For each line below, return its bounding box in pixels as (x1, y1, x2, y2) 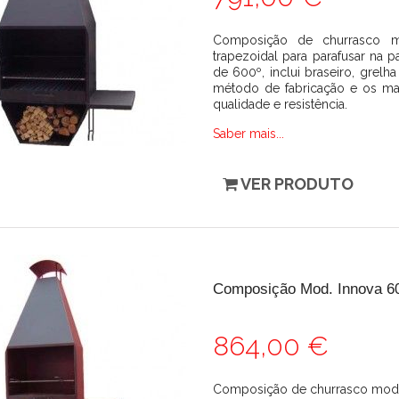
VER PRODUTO (240, 175, 354, 193)
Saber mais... (213, 126, 284, 141)
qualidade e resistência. (213, 97, 347, 111)
